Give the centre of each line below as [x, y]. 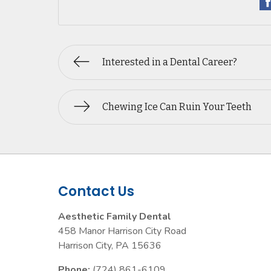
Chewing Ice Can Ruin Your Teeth [177, 107]
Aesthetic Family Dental [115, 217]
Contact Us [96, 191]
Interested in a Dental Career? [170, 62]
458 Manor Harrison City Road [122, 231]
